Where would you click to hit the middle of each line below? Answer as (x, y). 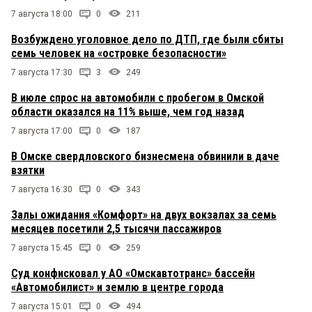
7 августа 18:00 (42, 14)
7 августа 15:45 (42, 248)
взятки (28, 171)
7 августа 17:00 (42, 131)
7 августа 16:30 (42, 190)
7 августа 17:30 (42, 73)
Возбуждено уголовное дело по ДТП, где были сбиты (147, 40)
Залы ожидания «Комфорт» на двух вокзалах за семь (144, 215)
